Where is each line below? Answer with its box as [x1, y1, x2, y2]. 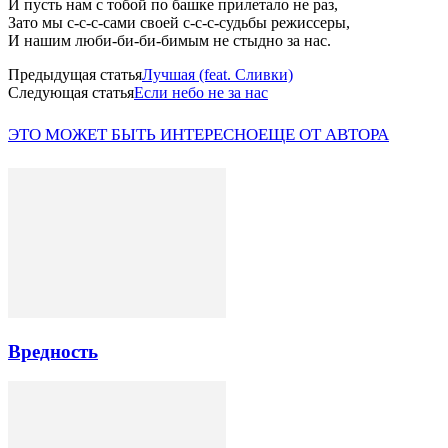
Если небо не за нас [134, 83, 268, 101]
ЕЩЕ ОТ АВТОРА [258, 124, 389, 145]
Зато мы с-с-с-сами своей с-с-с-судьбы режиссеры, [8, 13, 350, 31]
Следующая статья [8, 83, 134, 101]
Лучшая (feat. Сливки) [142, 65, 293, 83]
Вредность [8, 340, 98, 362]
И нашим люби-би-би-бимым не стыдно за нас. [8, 31, 331, 49]
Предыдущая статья [8, 65, 142, 83]
